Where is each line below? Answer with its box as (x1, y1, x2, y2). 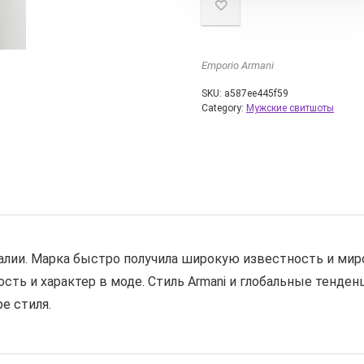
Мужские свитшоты (246, 102, 334, 114)
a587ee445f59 (224, 88, 288, 99)
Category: (201, 102, 246, 114)
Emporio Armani (201, 59, 274, 71)
